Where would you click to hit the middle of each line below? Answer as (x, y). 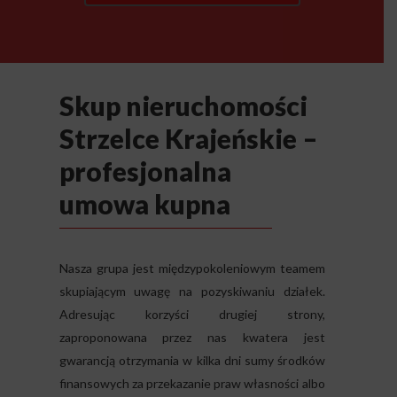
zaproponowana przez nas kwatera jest (192, 337)
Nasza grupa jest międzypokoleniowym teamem (192, 268)
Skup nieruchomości (183, 105)
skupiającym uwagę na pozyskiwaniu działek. (192, 291)
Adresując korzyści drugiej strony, (192, 314)
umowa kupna (144, 204)
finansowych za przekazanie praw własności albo (192, 383)
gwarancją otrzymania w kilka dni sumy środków (192, 360)
